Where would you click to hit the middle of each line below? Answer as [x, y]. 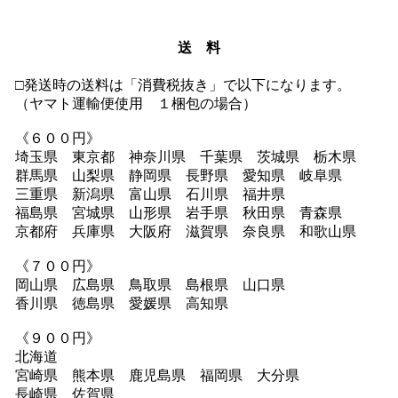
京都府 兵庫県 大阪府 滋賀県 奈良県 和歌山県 [186, 231]
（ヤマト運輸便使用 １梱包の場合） [136, 103]
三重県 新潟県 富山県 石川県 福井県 [150, 194]
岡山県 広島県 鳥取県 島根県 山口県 [150, 285]
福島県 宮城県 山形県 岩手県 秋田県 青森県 [179, 213]
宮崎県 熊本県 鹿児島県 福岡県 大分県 [157, 375]
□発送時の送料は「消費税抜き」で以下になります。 [183, 85]
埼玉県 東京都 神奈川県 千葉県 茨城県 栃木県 [186, 157]
